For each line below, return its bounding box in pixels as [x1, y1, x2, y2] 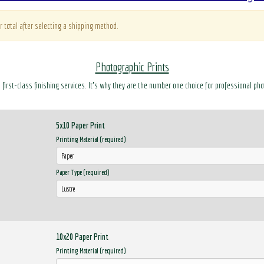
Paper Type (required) [56, 169, 109, 176]
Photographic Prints [95, 60, 169, 74]
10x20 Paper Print [56, 232, 108, 242]
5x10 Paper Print [56, 120, 105, 130]
